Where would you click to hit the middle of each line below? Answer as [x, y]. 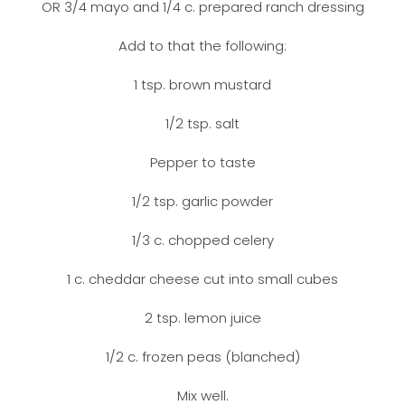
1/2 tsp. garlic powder [202, 201]
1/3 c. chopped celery [202, 240]
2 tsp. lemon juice [202, 318]
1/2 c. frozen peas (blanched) [202, 357]
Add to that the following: [202, 46]
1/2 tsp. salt [202, 123]
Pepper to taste [202, 162]
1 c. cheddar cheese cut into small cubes [202, 279]
